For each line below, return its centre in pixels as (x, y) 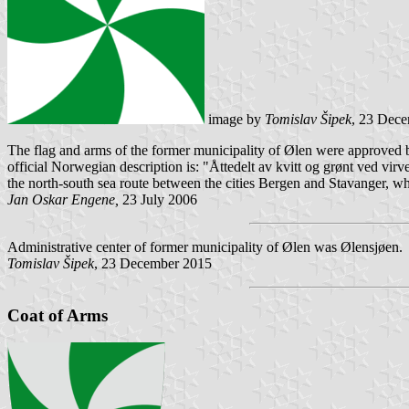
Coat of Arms (58, 315)
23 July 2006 (158, 199)
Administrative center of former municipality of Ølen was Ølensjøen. (205, 246)
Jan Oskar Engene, (63, 199)
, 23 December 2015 (153, 263)
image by (235, 119)
